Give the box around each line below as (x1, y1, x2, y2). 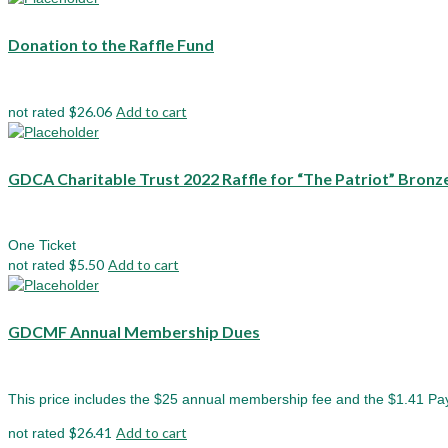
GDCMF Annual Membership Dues (8, 321, 260, 341)
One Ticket (8, 237, 76, 254)
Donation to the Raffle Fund (8, 35, 214, 55)
